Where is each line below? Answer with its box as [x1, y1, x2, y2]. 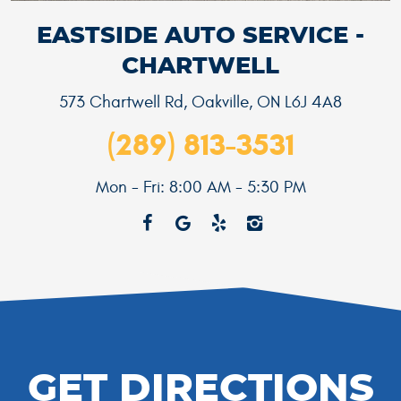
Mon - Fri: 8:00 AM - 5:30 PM [95, 176, 306, 197]
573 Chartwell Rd [59, 91, 183, 112]
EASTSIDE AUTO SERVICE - [37, 23, 364, 47]
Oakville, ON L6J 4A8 [192, 91, 342, 112]
